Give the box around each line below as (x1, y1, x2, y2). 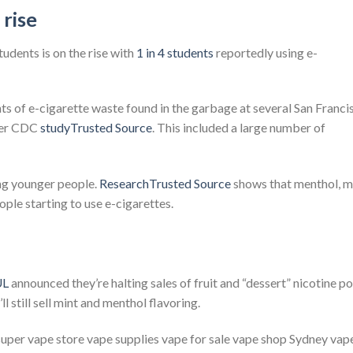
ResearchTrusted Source (99, 176, 231, 191)
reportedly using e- (214, 44, 318, 60)
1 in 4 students (134, 44, 214, 60)
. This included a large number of (152, 120, 325, 136)
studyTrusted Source (40, 120, 152, 136)
